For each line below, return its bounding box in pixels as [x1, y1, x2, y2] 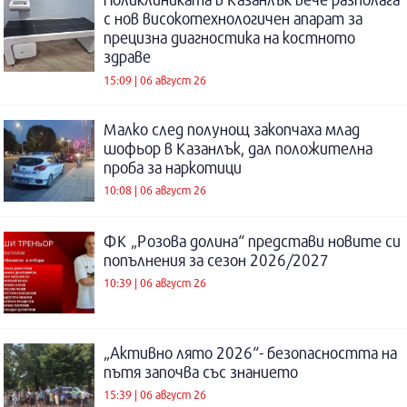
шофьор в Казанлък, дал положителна [104, 138, 372, 158]
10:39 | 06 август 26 [104, 275, 206, 291]
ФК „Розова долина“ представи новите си [104, 231, 401, 251]
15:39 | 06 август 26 [104, 387, 206, 402]
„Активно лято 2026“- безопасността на [104, 342, 397, 362]
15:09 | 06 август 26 [104, 72, 206, 87]
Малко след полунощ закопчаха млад [104, 119, 360, 139]
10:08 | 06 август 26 [104, 183, 206, 198]
